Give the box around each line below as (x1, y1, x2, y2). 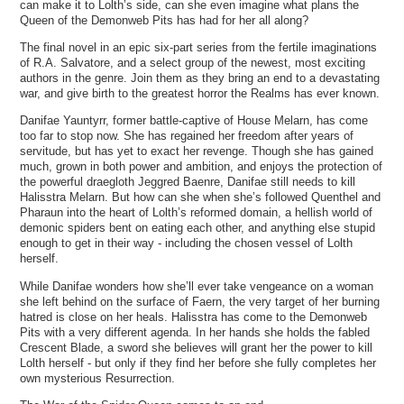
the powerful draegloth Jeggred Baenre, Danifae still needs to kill (20, 175, 356, 189)
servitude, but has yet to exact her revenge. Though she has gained (20, 144, 374, 159)
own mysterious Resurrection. (20, 371, 176, 385)
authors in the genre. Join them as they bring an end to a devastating (20, 71, 381, 86)
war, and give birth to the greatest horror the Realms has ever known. (20, 87, 381, 101)
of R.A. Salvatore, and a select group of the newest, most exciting (20, 56, 366, 70)
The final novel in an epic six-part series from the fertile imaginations (20, 41, 378, 55)
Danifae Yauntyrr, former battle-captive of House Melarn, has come (20, 114, 369, 128)
